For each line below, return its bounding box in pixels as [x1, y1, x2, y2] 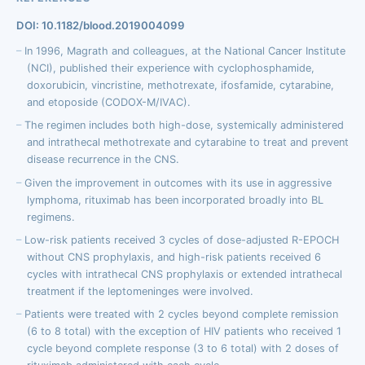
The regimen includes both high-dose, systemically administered [24, 119, 344, 132]
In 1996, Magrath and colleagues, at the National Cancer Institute [24, 45, 345, 58]
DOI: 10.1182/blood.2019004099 [16, 18, 185, 32]
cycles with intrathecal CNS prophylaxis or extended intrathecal [26, 267, 342, 280]
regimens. [26, 210, 75, 223]
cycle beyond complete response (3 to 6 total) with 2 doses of [26, 341, 339, 354]
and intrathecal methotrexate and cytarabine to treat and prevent [26, 136, 349, 149]
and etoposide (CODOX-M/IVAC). [26, 96, 191, 109]
